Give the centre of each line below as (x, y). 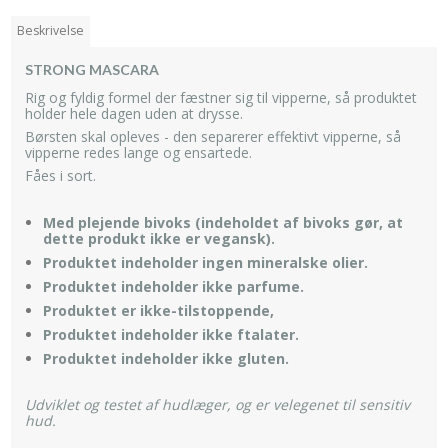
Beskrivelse (51, 31)
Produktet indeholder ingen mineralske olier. (205, 263)
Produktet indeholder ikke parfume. (173, 287)
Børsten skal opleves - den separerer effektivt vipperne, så (213, 137)
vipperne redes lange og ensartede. (138, 153)
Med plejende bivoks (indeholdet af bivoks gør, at (222, 223)
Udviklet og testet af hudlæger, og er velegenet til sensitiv (217, 405)
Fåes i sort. (60, 176)
